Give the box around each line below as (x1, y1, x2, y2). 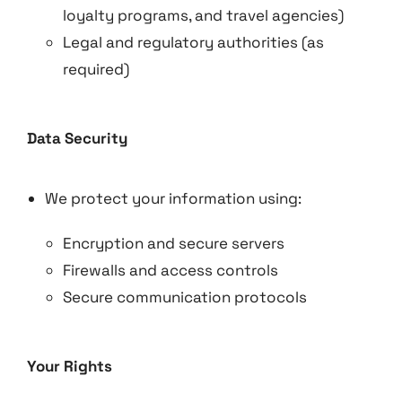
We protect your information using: (45, 188, 301, 208)
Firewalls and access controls (63, 260, 278, 280)
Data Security (27, 128, 127, 148)
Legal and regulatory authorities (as (63, 32, 324, 52)
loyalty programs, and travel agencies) (63, 5, 344, 25)
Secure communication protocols (63, 287, 307, 307)
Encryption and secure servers (63, 233, 284, 253)
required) (63, 59, 129, 79)
